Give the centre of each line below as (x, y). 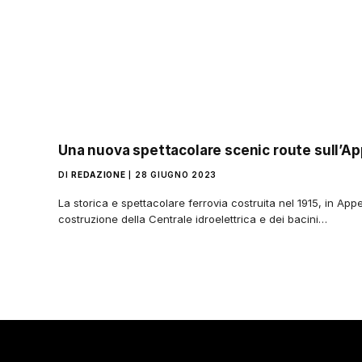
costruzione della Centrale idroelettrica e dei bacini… (193, 219)
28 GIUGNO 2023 (176, 175)
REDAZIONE (99, 175)
